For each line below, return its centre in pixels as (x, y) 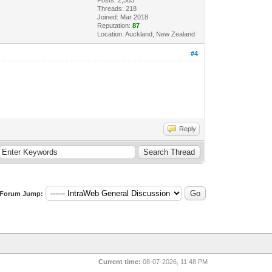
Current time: (120, 261)
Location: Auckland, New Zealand (146, 34)
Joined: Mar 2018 (123, 17)
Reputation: (115, 25)
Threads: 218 (117, 8)
